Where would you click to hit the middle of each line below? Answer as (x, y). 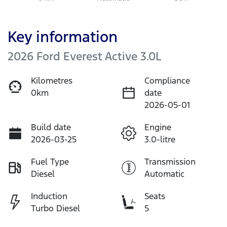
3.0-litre (160, 139)
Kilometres (52, 80)
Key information (63, 36)
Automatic (164, 174)
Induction (49, 196)
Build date (51, 127)
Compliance (167, 80)
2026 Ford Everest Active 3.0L (84, 56)
